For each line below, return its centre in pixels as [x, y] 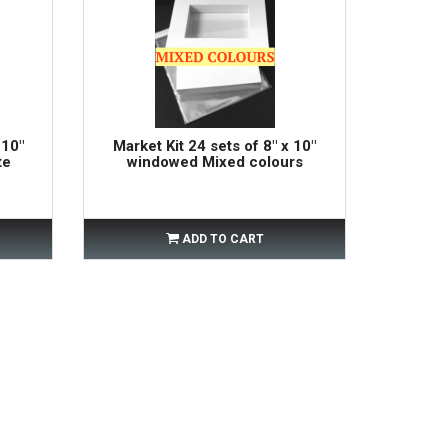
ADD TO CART [222, 238]
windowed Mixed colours [214, 161]
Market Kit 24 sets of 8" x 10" [215, 145]
